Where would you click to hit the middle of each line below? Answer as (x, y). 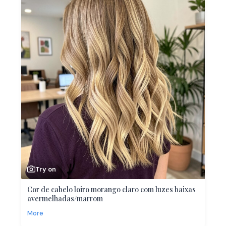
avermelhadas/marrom (65, 198)
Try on (46, 169)
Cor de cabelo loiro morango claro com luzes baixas (111, 189)
